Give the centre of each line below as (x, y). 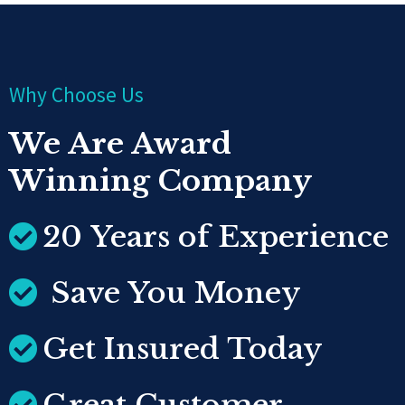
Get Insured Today (183, 349)
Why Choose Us (76, 94)
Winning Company (160, 181)
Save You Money (172, 293)
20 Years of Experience (216, 237)
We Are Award (120, 144)
